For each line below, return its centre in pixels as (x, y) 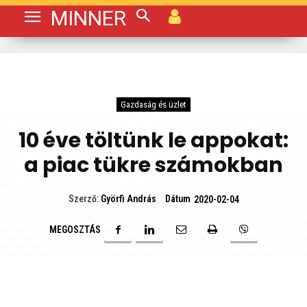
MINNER (88, 18)
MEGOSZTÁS (75, 230)
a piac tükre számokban (153, 165)
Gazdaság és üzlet (153, 105)
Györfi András (128, 199)
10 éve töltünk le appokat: (153, 140)
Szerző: (83, 199)
